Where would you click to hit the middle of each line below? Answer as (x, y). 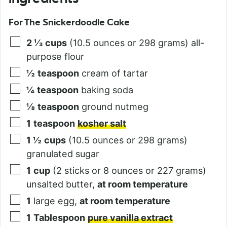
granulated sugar (63, 154)
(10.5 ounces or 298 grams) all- (137, 43)
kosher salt (102, 123)
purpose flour (55, 56)
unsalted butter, (62, 184)
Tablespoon (59, 217)
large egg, (56, 201)
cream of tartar (115, 73)
